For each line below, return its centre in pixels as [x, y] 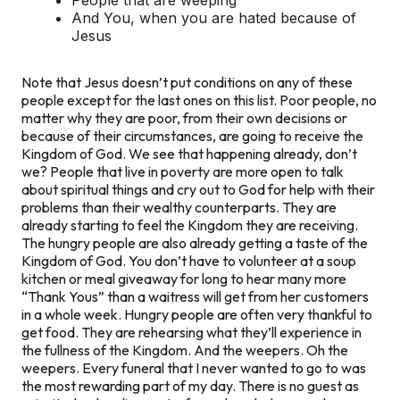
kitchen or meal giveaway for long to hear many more [184, 278]
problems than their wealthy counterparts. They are [179, 207]
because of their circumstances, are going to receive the [192, 135]
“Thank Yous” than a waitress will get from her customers [195, 296]
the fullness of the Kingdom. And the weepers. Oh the [185, 350]
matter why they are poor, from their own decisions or [184, 117]
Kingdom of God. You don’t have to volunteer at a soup [189, 260]
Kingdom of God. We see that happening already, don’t [189, 153]
